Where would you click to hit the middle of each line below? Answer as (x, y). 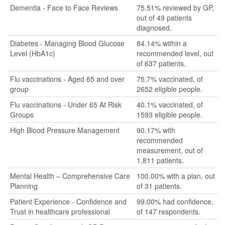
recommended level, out (175, 53)
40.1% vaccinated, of (170, 104)
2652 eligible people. (170, 89)
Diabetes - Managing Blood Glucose (67, 43)
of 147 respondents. (168, 211)
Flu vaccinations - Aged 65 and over (67, 79)
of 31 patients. (159, 186)
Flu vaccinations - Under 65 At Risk (66, 104)
